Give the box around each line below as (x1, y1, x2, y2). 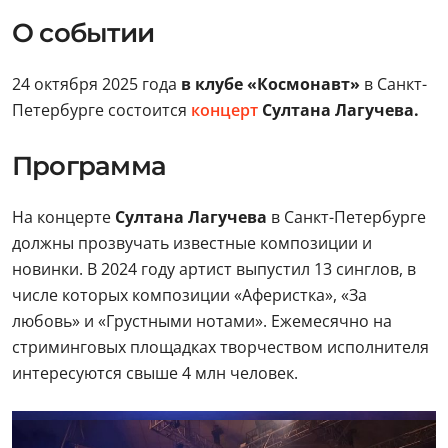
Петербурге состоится (12, 99, 187, 121)
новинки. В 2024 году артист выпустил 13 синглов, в (12, 258, 416, 280)
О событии (12, 17, 154, 49)
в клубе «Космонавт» (181, 73, 364, 95)
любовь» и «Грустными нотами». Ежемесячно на (12, 310, 392, 332)
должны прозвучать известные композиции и (12, 232, 372, 254)
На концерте (12, 206, 115, 228)
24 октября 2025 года (12, 73, 181, 95)
